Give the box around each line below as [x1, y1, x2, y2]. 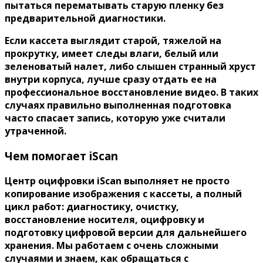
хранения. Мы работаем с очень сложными [5, 238, 218, 252]
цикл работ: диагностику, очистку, [5, 200, 179, 213]
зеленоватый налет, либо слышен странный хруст [5, 60, 256, 73]
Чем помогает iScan [5, 149, 118, 164]
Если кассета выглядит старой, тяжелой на [5, 34, 221, 48]
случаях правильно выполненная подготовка [5, 99, 231, 112]
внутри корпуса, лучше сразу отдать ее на [5, 73, 217, 86]
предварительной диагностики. [5, 12, 166, 25]
